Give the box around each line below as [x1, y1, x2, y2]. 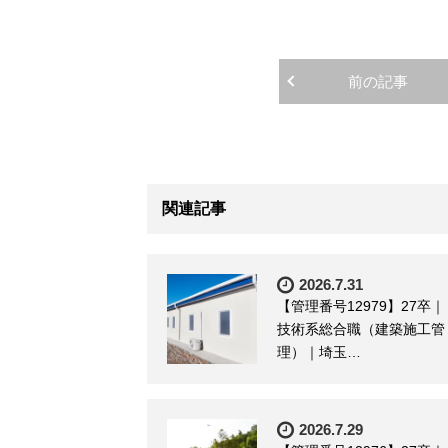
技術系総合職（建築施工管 [277, 320, 445, 337]
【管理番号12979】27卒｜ [277, 297, 445, 314]
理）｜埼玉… [277, 343, 361, 360]
